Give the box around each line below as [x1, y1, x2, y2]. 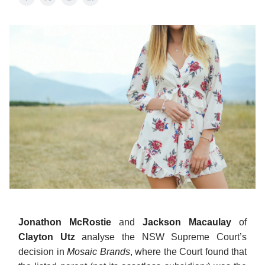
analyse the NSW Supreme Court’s [82, 231, 247, 242]
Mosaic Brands [67, 246, 130, 257]
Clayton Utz [18, 231, 82, 242]
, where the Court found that [130, 246, 247, 257]
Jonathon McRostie [18, 216, 111, 227]
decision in [18, 246, 67, 257]
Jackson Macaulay [143, 216, 239, 227]
